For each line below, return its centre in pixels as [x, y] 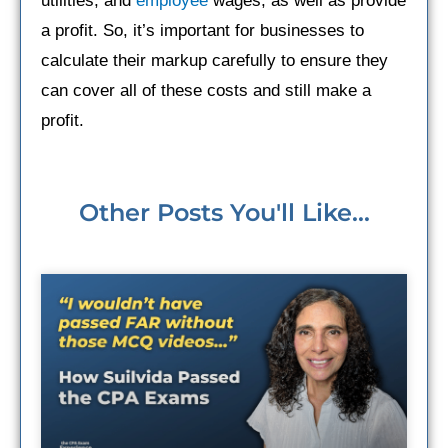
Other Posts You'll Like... [224, 213]
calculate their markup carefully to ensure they [214, 61]
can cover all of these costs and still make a [206, 91]
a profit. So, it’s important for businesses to [202, 31]
